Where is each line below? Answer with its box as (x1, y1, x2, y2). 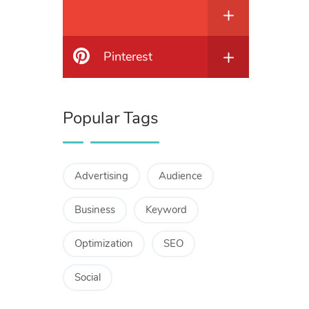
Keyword (146, 203, 187, 217)
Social (74, 270, 101, 285)
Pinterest (103, 48, 152, 66)
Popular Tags (63, 107, 159, 130)
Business (74, 203, 115, 217)
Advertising (74, 169, 128, 183)
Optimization (74, 237, 133, 251)
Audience (159, 169, 202, 183)
